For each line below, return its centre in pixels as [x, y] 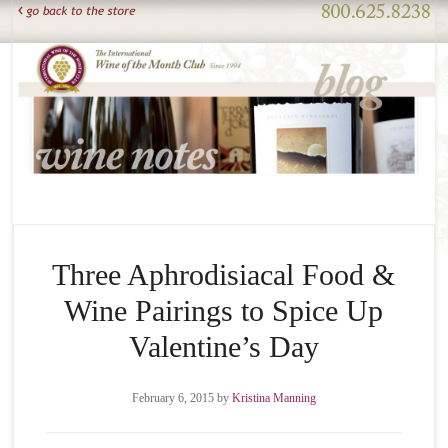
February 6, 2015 [172, 398]
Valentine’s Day [223, 347]
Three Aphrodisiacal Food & [224, 275]
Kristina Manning [273, 398]
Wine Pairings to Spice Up [224, 311]
